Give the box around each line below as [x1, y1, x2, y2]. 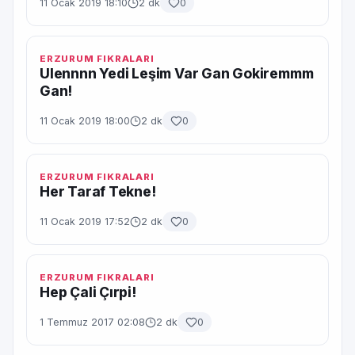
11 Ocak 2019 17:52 [40, 216, 130, 227]
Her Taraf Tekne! [40, 183, 156, 200]
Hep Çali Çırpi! [40, 284, 136, 300]
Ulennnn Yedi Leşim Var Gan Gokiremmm [40, 65, 314, 82]
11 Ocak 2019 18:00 [40, 115, 130, 127]
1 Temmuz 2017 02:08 [40, 316, 145, 328]
